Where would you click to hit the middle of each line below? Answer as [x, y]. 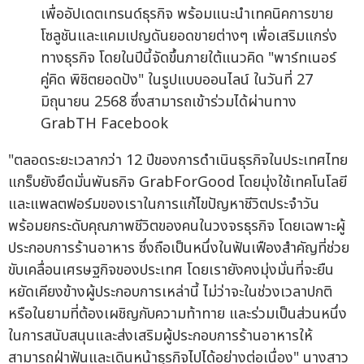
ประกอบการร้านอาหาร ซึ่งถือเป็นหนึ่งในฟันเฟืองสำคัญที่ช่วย [179, 249]
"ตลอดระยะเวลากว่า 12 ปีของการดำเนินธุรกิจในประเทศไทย [178, 161]
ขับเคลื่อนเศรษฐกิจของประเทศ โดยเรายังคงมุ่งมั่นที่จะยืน [171, 271]
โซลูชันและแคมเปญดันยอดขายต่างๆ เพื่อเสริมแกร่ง [189, 37]
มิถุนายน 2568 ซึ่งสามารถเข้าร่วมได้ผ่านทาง [169, 102]
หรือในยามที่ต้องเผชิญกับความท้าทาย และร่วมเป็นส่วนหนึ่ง [178, 314]
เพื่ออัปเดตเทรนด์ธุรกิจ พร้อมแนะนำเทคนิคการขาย [187, 15]
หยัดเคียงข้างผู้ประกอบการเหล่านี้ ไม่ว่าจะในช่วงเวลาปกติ [170, 292]
